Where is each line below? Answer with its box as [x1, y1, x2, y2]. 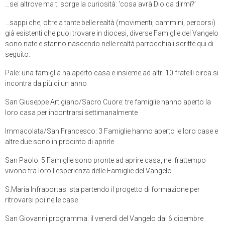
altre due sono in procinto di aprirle [5, 137, 114, 146]
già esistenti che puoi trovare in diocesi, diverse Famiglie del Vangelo [5, 29, 218, 37]
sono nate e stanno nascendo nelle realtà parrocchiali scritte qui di [5, 39, 213, 48]
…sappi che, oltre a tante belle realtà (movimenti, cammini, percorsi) [5, 18, 215, 27]
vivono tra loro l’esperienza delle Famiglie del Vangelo [5, 166, 172, 175]
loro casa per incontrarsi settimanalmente [5, 108, 138, 117]
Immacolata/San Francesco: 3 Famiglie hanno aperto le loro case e [5, 127, 218, 135]
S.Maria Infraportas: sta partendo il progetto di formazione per [5, 185, 200, 193]
